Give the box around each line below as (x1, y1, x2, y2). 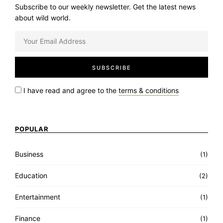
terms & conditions (118, 86, 179, 95)
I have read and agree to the (21, 86, 118, 95)
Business (15, 149, 43, 158)
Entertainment (15, 192, 60, 201)
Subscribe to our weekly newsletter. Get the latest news (15, 2, 196, 11)
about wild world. (15, 13, 71, 22)
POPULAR (15, 124, 49, 133)
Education (15, 171, 47, 180)
